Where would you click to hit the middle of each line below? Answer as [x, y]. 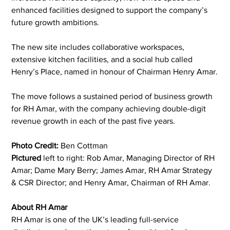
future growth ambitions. [55, 22]
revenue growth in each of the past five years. [93, 121]
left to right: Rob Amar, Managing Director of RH [130, 158]
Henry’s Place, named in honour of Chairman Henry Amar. [115, 71]
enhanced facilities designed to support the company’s [111, 10]
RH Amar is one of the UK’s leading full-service [96, 219]
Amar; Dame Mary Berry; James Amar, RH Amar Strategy [113, 170]
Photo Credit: [35, 145]
